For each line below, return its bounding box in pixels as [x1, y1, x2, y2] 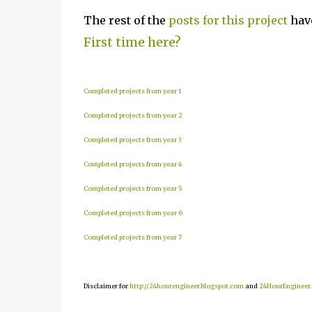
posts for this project [168, 13, 288, 27]
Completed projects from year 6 [83, 209, 182, 217]
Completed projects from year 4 [83, 160, 182, 168]
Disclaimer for [83, 282, 130, 290]
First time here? [83, 34, 181, 50]
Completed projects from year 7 [83, 233, 182, 241]
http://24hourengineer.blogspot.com [129, 282, 244, 290]
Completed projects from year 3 [83, 136, 181, 143]
